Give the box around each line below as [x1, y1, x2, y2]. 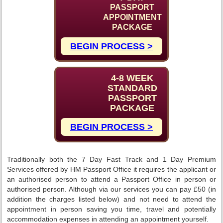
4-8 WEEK [111, 73, 154, 83]
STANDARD [107, 83, 157, 93]
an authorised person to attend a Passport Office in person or [7, 175, 216, 183]
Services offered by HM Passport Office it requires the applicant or [7, 165, 216, 173]
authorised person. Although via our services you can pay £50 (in [7, 185, 216, 193]
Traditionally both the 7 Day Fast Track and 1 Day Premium [7, 155, 216, 163]
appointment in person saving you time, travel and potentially [7, 205, 216, 213]
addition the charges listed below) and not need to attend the [7, 195, 216, 203]
